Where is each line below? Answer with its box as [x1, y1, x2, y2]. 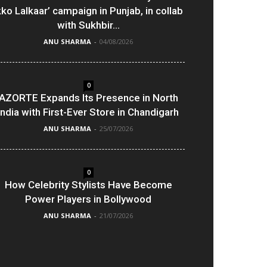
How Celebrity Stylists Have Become [4, 179, 172, 191]
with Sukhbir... [57, 19, 120, 31]
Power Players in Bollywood [25, 193, 151, 205]
